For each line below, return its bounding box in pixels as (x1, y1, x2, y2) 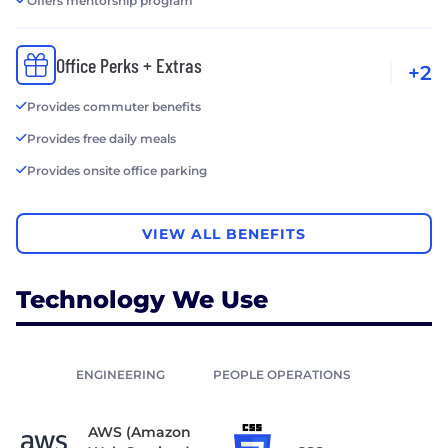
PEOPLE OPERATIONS (213, 367, 351, 383)
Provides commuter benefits (27, 99, 201, 115)
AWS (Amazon (88, 423, 191, 442)
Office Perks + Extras (56, 53, 202, 78)
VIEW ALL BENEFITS (142, 224, 306, 243)
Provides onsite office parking (27, 163, 207, 179)
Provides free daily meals (27, 131, 176, 147)
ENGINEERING (76, 367, 165, 383)
